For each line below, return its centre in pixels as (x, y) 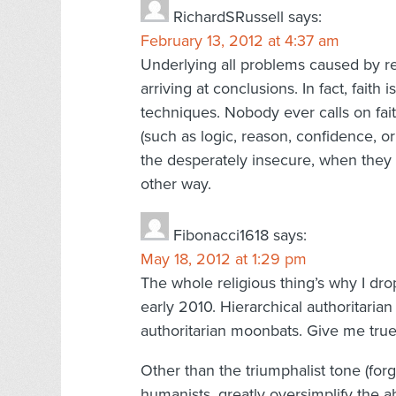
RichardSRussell (228, 16)
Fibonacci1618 (221, 235)
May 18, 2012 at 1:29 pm (224, 259)
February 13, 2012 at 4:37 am (240, 40)
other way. (176, 183)
